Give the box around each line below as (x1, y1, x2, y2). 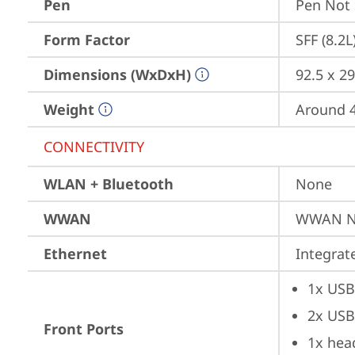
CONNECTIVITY (44, 137, 144, 156)
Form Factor (44, 30, 130, 49)
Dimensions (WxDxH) (44, 65, 191, 84)
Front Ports (44, 319, 124, 338)
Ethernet (44, 244, 107, 263)
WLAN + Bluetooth (44, 174, 174, 193)
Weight (44, 100, 94, 119)
